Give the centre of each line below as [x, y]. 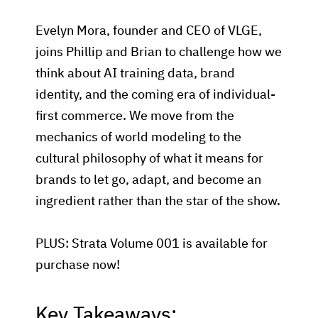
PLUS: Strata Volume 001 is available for [152, 244]
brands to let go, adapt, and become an [148, 180]
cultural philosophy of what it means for [149, 159]
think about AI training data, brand [135, 74]
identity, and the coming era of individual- [155, 95]
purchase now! [78, 265]
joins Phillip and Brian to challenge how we [159, 53]
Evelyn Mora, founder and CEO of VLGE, [149, 31]
